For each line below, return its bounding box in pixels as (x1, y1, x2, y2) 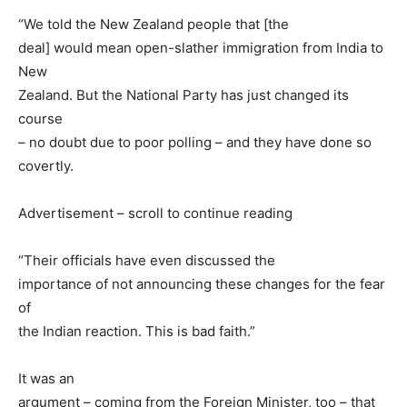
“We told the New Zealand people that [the (18, 15, 289, 34)
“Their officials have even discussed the (18, 252, 275, 270)
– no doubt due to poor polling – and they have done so (18, 134, 372, 152)
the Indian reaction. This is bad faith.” (18, 323, 255, 341)
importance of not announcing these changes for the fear (18, 275, 385, 293)
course (18, 110, 63, 128)
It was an (18, 370, 74, 388)
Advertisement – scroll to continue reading (18, 204, 293, 223)
